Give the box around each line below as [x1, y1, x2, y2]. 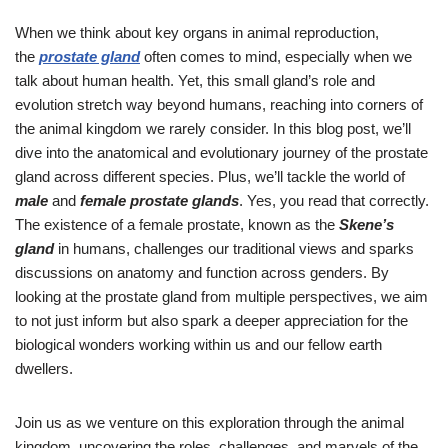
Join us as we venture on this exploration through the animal [15, 413, 404, 431]
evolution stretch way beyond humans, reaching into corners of [15, 95, 423, 113]
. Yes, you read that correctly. [239, 191, 429, 209]
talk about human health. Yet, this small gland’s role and [15, 71, 375, 89]
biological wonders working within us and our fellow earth [15, 335, 382, 353]
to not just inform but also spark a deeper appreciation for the [15, 311, 408, 329]
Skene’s [339, 215, 394, 233]
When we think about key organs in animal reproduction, [15, 23, 379, 41]
